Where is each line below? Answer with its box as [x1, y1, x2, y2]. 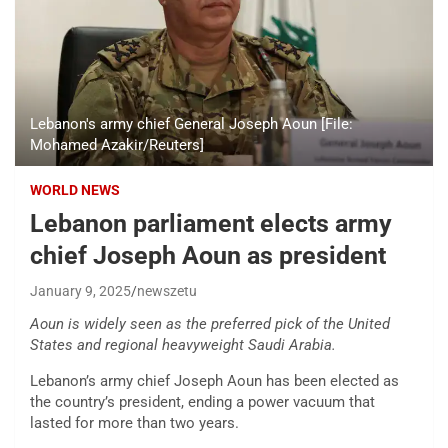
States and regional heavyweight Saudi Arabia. [30, 336, 336, 355]
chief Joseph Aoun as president [30, 241, 386, 271]
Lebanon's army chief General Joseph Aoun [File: [30, 115, 353, 134]
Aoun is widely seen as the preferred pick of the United [30, 315, 390, 334]
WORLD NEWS [30, 182, 120, 199]
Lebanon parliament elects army [30, 209, 392, 239]
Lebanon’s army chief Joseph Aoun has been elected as [30, 372, 399, 391]
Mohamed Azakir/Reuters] [30, 136, 204, 155]
